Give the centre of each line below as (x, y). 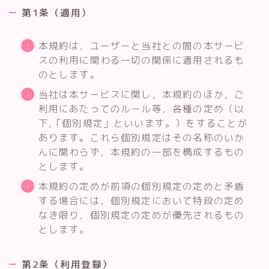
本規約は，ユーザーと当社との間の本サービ (141, 45)
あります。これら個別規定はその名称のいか (141, 137)
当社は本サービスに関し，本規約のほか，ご (141, 94)
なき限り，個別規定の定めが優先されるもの (141, 215)
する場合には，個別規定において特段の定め (141, 200)
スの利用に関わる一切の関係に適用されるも (141, 60)
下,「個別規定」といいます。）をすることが (143, 123)
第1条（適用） (57, 12)
